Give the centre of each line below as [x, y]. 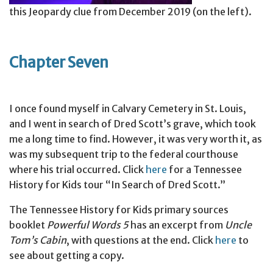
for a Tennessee [204, 170]
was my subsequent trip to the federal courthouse [124, 154]
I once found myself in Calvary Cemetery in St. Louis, [128, 109]
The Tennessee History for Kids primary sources [119, 210]
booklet [28, 225]
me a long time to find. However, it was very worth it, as [136, 139]
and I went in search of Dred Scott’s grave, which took [133, 124]
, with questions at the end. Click [141, 240]
